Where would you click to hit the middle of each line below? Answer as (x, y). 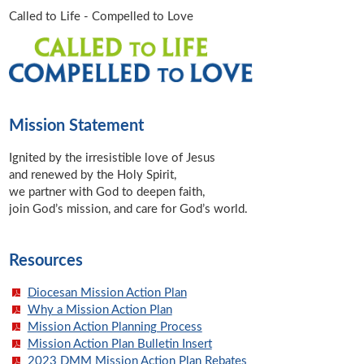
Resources (46, 260)
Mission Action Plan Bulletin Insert (119, 344)
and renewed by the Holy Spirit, (93, 175)
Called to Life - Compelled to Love (102, 17)
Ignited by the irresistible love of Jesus (113, 158)
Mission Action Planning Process (115, 327)
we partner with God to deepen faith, (107, 192)
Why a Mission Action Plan (100, 310)
